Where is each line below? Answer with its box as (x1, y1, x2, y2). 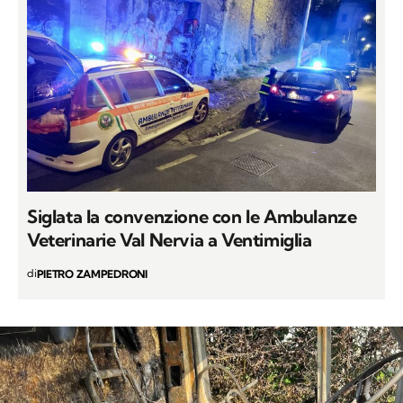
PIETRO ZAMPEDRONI (36, 267, 148, 282)
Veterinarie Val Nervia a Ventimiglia (27, 228, 312, 252)
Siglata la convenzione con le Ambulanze (27, 205, 357, 228)
